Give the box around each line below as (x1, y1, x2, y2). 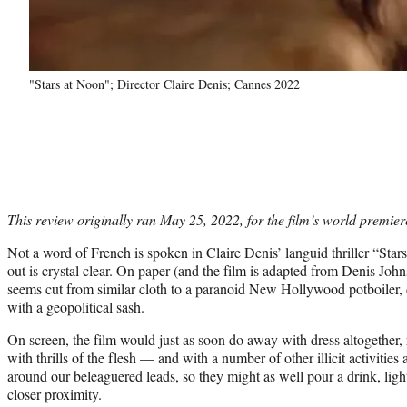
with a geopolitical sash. (7, 296, 144, 316)
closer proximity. (7, 383, 102, 403)
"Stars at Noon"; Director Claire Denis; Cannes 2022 (29, 74, 300, 93)
